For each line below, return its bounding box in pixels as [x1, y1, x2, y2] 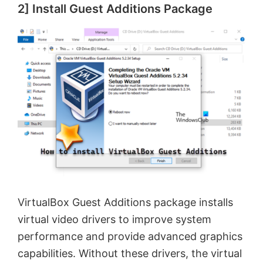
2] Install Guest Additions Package [18, 1, 213, 16]
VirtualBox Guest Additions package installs [18, 195, 233, 208]
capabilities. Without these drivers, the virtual [18, 247, 242, 259]
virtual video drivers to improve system [18, 213, 211, 225]
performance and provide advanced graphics [18, 230, 242, 242]
